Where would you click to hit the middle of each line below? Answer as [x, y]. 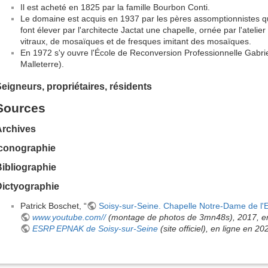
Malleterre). [42, 64]
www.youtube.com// [69, 217]
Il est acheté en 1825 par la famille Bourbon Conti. [115, 7]
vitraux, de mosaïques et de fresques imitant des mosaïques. [136, 41]
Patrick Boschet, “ [54, 206]
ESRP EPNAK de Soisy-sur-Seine [95, 229]
